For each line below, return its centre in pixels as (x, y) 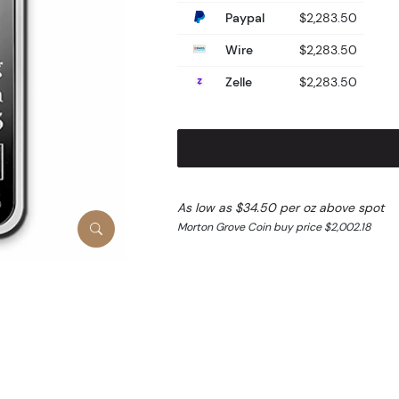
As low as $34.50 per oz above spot (280, 208)
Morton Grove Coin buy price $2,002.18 (273, 227)
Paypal (243, 17)
